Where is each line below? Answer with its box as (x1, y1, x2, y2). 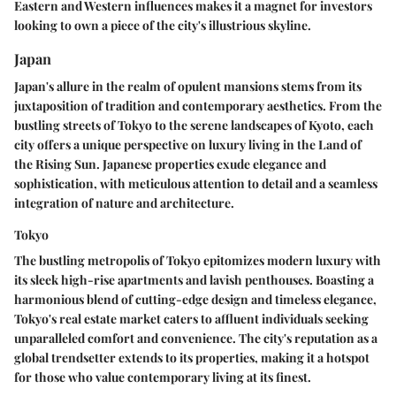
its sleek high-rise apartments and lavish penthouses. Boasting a (14, 271, 374, 289)
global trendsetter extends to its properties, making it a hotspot (14, 349, 369, 367)
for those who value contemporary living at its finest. (14, 369, 311, 386)
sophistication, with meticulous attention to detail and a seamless (14, 175, 377, 193)
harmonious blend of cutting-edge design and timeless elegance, (14, 291, 377, 308)
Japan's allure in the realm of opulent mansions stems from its (14, 78, 362, 95)
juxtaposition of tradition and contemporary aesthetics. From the (14, 97, 382, 115)
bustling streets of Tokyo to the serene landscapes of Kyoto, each (14, 117, 374, 134)
